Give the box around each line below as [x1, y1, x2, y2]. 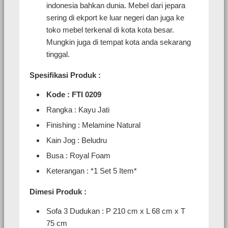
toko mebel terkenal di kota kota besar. [46, 25, 174, 35]
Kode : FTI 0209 [46, 90, 101, 99]
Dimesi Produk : [30, 187, 87, 196]
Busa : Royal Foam [46, 151, 110, 160]
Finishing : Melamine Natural [46, 121, 140, 130]
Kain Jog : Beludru [46, 136, 107, 145]
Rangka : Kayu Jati [46, 105, 109, 115]
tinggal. [46, 50, 70, 59]
